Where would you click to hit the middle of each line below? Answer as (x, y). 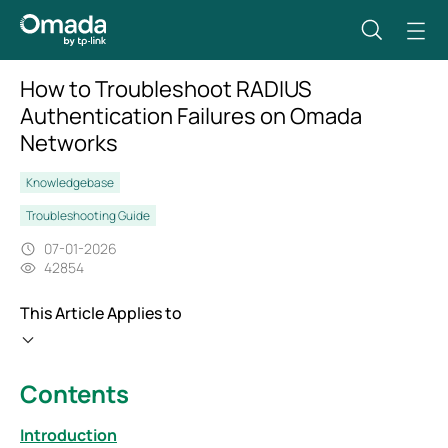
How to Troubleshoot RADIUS (166, 89)
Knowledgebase (70, 182)
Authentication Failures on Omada (191, 116)
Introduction (68, 435)
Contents (74, 393)
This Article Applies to (101, 313)
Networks (69, 143)
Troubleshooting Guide (88, 215)
